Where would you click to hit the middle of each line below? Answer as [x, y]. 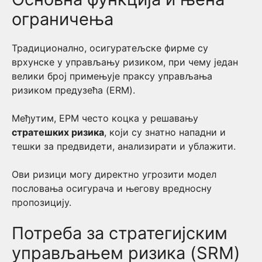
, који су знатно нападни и [165, 132]
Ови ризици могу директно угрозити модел [114, 174]
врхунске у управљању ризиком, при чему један [125, 62]
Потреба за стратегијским [120, 233]
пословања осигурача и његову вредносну [112, 188]
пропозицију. [42, 202]
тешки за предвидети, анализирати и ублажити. [124, 146]
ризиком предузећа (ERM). [73, 90]
